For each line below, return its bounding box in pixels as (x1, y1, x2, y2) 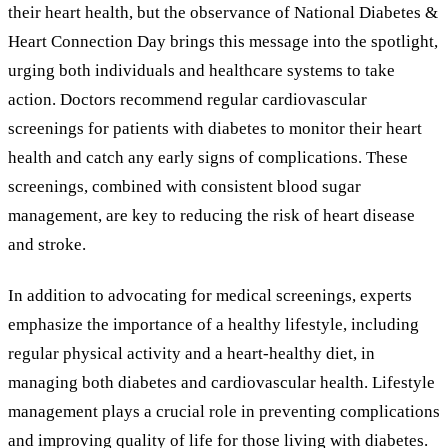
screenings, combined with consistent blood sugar (8, 177, 361, 197)
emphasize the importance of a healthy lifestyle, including (8, 314, 419, 334)
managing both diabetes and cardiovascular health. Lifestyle (8, 372, 435, 392)
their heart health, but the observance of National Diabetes (8, 3, 425, 23)
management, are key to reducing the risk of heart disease (8, 206, 415, 226)
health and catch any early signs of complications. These (8, 148, 408, 168)
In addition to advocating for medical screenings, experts (8, 285, 412, 305)
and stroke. (8, 235, 86, 255)
